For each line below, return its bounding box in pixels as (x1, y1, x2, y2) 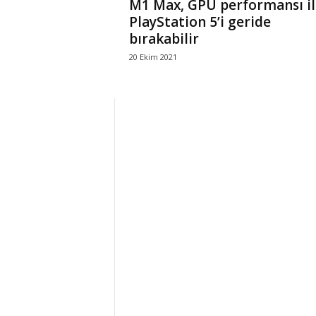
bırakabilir (128, 30, 199, 48)
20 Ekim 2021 (128, 51, 177, 62)
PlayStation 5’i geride (128, 13, 271, 31)
